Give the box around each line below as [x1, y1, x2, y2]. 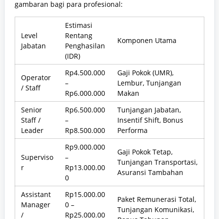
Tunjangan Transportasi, [117, 157, 197, 167]
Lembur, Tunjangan [117, 78, 181, 88]
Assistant [21, 189, 51, 199]
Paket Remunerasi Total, [117, 194, 196, 204]
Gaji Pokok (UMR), [117, 67, 174, 77]
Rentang [65, 30, 92, 40]
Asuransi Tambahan [117, 167, 183, 177]
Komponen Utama [117, 35, 176, 45]
